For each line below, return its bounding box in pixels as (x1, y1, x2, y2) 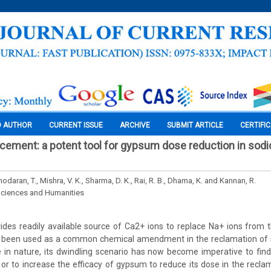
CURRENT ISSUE (49, 121, 103, 129)
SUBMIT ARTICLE (167, 121, 223, 129)
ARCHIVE (120, 121, 150, 129)
